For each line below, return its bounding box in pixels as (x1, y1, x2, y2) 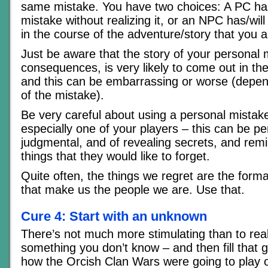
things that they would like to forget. (21, 149, 210, 163)
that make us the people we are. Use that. (21, 182, 245, 196)
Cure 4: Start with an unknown (21, 208, 207, 224)
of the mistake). (21, 88, 104, 102)
